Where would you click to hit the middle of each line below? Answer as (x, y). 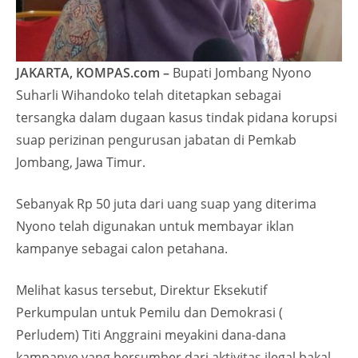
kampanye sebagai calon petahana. (122, 248)
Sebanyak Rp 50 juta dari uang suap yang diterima (166, 203)
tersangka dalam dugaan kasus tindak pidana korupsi (177, 117)
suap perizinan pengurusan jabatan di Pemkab (156, 139)
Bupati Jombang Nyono (241, 72)
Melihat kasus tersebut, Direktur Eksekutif (141, 290)
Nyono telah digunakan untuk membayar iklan (155, 226)
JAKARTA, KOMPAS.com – (93, 72)
